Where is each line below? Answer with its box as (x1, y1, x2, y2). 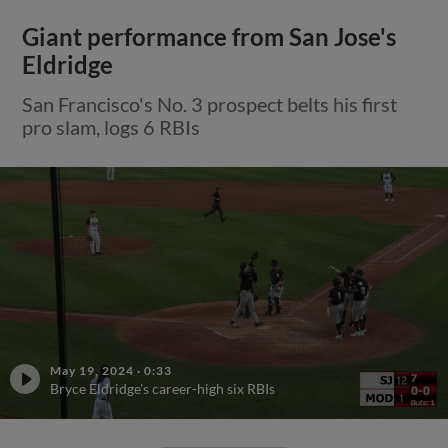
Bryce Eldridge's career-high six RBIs (50, 380, 275, 397)
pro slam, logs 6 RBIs (22, 115, 201, 139)
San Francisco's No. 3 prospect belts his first (22, 92, 398, 116)
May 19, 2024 (50, 363, 134, 378)
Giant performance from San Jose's (22, 23, 397, 51)
